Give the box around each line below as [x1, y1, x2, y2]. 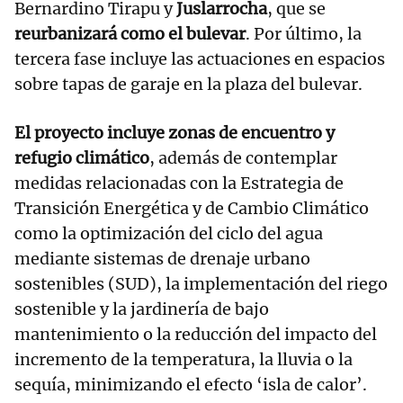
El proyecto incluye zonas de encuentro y [14, 122, 335, 144]
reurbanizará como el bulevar [14, 23, 246, 45]
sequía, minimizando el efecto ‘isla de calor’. [14, 374, 367, 396]
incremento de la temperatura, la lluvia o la [14, 349, 353, 371]
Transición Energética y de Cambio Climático [14, 198, 369, 219]
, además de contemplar [149, 148, 337, 169]
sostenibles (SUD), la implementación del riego [14, 273, 388, 295]
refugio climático [14, 148, 149, 169]
